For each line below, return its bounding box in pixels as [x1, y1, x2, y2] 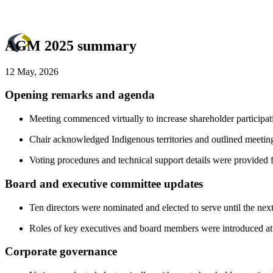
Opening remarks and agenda [5, 88, 155, 102]
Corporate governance [5, 245, 117, 258]
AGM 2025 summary [5, 37, 136, 54]
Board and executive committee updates [5, 177, 203, 190]
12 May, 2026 [5, 66, 58, 77]
